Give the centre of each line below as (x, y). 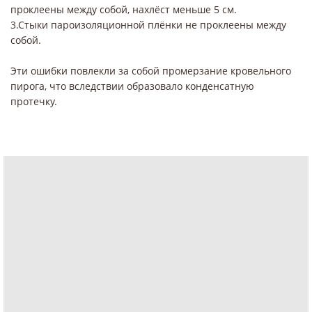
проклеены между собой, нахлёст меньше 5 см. (124, 9)
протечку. (34, 101)
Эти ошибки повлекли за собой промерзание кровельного (151, 70)
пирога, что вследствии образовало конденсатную (132, 86)
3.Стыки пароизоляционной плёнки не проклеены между (148, 24)
